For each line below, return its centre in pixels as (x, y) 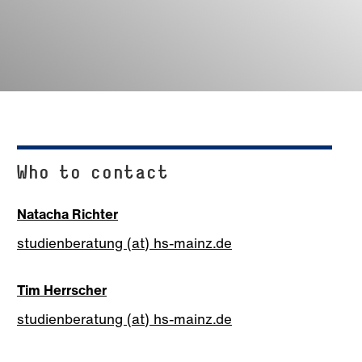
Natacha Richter (67, 213)
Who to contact (93, 171)
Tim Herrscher (62, 289)
